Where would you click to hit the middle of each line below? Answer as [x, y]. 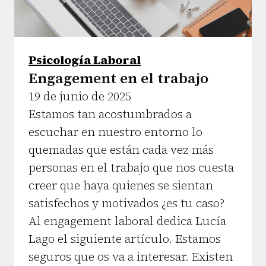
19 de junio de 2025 [80, 96]
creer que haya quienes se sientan [121, 185]
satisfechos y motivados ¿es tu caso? [126, 203]
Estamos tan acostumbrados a [110, 114]
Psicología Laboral [85, 60]
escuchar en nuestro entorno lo [115, 132]
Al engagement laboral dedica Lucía [127, 221]
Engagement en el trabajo [118, 78]
